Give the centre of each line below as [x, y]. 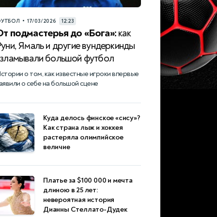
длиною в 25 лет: [71, 190]
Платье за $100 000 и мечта [88, 181]
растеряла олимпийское [83, 138]
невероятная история [79, 200]
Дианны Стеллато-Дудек [85, 210]
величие [57, 147]
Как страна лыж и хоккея [83, 128]
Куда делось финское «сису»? [92, 118]
